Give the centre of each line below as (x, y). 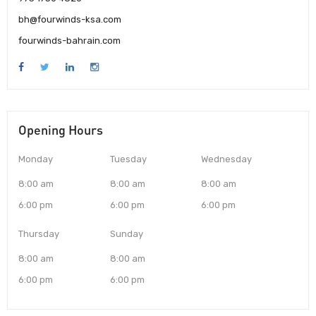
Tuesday (128, 159)
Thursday (39, 234)
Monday (36, 159)
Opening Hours (61, 130)
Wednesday (227, 159)
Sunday (126, 234)
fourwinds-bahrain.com (69, 41)
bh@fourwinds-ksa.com (70, 20)
